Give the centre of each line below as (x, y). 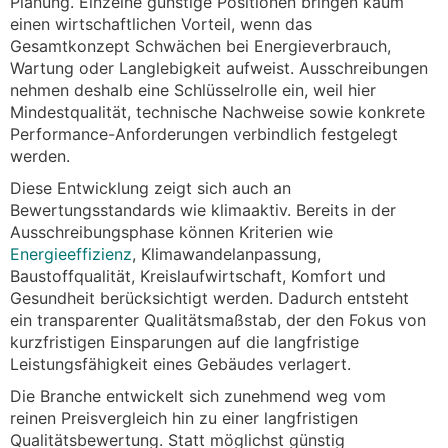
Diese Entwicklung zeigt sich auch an (150, 188)
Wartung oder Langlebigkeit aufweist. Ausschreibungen (219, 68)
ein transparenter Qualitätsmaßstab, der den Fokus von (218, 320)
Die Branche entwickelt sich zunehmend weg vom (198, 396)
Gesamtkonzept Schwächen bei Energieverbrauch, (200, 46)
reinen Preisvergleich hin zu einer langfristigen (184, 418)
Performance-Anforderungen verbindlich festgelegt (204, 134)
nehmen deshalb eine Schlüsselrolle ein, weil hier (193, 90)
